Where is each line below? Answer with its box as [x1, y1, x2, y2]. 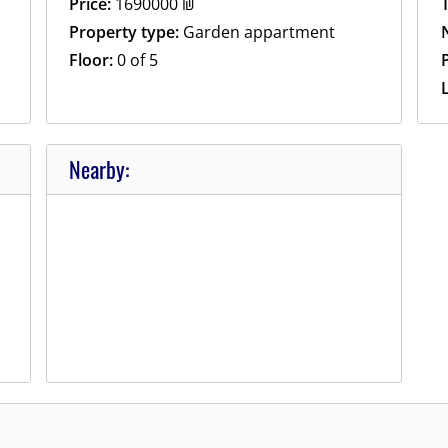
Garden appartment [179, 21, 336, 44]
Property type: [69, 21, 180, 44]
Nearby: [69, 152, 130, 185]
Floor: [69, 49, 114, 72]
